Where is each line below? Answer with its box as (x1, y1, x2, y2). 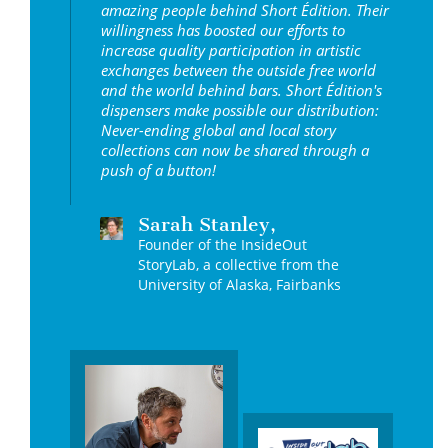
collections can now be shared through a (101, 139, 369, 160)
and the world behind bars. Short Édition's (101, 79, 382, 100)
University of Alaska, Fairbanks (138, 274, 342, 294)
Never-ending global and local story (101, 119, 336, 140)
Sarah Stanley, (138, 212, 277, 236)
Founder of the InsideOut (138, 234, 308, 254)
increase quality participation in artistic (101, 39, 361, 60)
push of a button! (101, 159, 216, 180)
